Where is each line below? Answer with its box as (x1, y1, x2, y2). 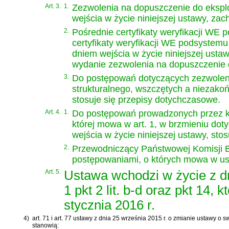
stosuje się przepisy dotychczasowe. (72, 95, 220, 105)
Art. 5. (45, 168, 61, 176)
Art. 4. (45, 108, 61, 116)
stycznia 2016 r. (64, 198, 155, 213)
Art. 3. (45, 3, 61, 10)
